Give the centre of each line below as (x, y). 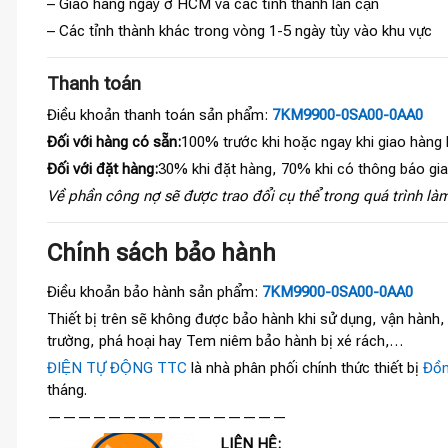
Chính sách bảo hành (161, 253)
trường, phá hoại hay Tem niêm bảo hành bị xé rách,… (225, 341)
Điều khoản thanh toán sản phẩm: (159, 115)
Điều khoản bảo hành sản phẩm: (152, 292)
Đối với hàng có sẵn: (114, 142)
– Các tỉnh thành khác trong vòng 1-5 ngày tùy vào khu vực (239, 31)
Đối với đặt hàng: (102, 169)
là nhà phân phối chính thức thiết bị (305, 368)
